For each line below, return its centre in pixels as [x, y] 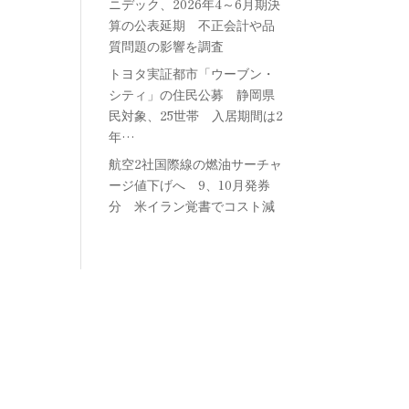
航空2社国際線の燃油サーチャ [196, 164]
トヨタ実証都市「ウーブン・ [192, 73]
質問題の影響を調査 [167, 46]
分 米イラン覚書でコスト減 [192, 206]
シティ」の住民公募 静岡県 [192, 94]
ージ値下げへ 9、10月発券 [190, 185]
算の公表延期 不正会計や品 [192, 25]
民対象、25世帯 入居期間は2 [196, 115]
